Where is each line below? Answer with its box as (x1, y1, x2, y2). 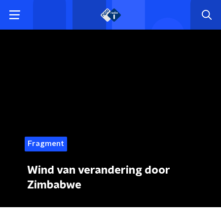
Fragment (28, 140, 64, 147)
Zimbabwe (27, 180, 81, 190)
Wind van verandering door (27, 165, 170, 176)
